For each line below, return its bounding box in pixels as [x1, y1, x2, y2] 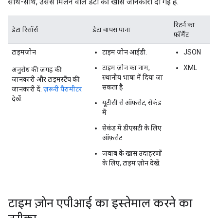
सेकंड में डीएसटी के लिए [102, 124, 162, 132]
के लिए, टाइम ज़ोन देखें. [102, 159, 161, 167]
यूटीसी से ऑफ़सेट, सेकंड [102, 99, 162, 107]
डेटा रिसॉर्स [12, 26, 38, 34]
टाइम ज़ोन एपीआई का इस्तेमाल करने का [8, 196, 192, 211]
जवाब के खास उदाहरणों [102, 149, 162, 158]
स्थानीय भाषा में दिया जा [102, 73, 163, 82]
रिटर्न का [174, 21, 195, 29]
